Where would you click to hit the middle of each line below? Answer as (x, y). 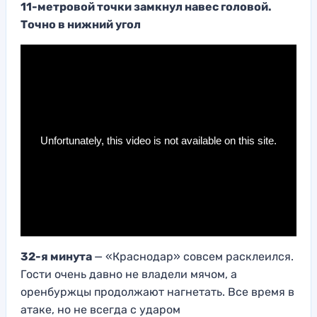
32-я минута (57, 256)
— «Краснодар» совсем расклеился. (194, 256)
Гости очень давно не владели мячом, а (129, 274)
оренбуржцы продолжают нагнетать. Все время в (157, 292)
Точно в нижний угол (81, 24)
